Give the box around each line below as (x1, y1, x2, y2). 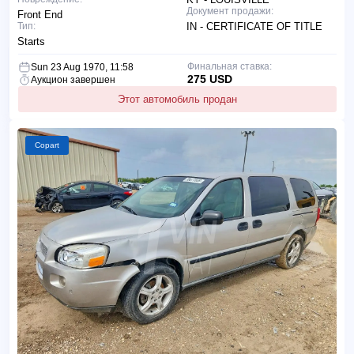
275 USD (186, 72, 232, 85)
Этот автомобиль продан (118, 92, 237, 105)
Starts (17, 35, 45, 47)
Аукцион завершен (31, 73, 115, 85)
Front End (17, 8, 62, 21)
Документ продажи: (186, 5, 273, 17)
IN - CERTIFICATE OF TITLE (186, 20, 322, 32)
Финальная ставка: (186, 60, 272, 72)
